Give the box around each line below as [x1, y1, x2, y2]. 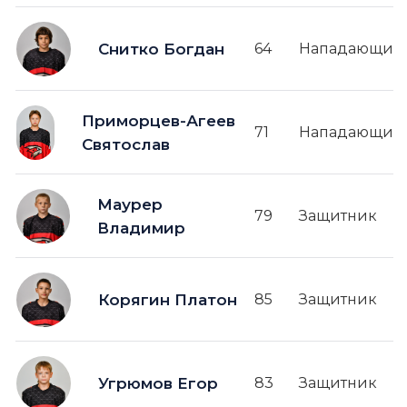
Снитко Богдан [98, 39, 224, 58]
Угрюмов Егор [98, 373, 218, 392]
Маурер [96, 194, 163, 213]
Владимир [96, 218, 185, 237]
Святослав [81, 134, 170, 154]
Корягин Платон [98, 290, 237, 309]
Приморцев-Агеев [81, 111, 235, 130]
